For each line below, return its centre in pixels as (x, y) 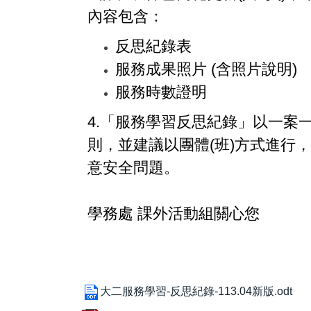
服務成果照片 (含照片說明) (206, 69)
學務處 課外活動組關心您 (174, 213)
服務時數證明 (161, 92)
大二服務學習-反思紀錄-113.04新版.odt (196, 292)
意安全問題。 (133, 167)
